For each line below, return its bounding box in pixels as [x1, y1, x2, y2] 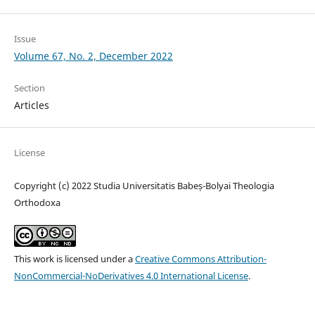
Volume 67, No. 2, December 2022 [13, 49, 173, 63]
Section [13, 82, 45, 95]
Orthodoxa [13, 195, 60, 209]
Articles [13, 98, 49, 112]
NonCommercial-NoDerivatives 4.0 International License [13, 269, 248, 282]
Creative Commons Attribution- [134, 252, 266, 265]
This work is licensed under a [13, 252, 135, 265]
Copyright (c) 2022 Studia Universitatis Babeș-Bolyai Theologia [13, 179, 274, 192]
